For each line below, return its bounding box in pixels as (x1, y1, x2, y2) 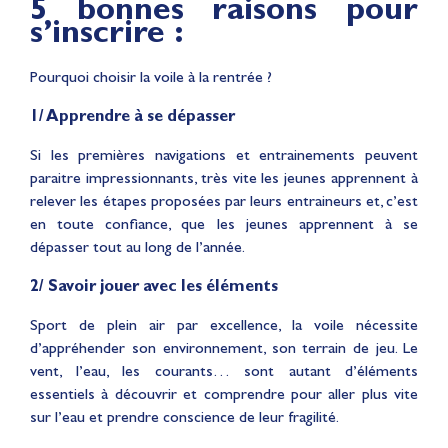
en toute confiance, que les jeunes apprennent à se (30, 213, 418, 233)
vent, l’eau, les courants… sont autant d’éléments (30, 360, 418, 380)
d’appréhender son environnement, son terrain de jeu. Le (30, 337, 418, 357)
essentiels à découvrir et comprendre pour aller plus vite (30, 383, 418, 403)
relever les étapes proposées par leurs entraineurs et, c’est (30, 190, 418, 210)
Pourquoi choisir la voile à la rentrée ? (30, 66, 272, 86)
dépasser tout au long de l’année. (30, 236, 245, 256)
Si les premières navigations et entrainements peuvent (30, 144, 418, 164)
